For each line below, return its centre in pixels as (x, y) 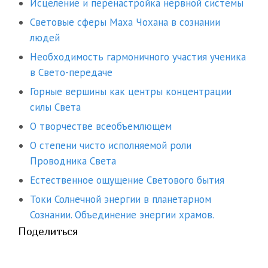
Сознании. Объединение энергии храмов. (122, 215)
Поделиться (48, 232)
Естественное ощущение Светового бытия (127, 180)
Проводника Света (73, 161)
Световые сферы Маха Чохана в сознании (125, 22)
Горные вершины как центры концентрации (131, 92)
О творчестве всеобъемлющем (101, 127)
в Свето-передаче (71, 73)
